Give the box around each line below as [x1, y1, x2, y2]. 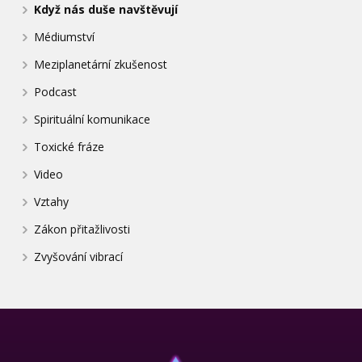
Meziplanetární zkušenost [34, 56, 168, 72]
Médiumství [34, 28, 95, 44]
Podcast [34, 83, 78, 99]
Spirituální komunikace [34, 111, 151, 127]
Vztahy [34, 193, 69, 209]
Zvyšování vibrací [34, 248, 124, 264]
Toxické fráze [34, 138, 105, 154]
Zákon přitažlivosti [34, 221, 131, 237]
